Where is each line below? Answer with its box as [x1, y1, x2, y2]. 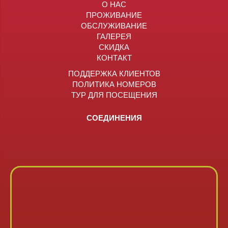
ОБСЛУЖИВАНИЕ [81, 19, 147, 31]
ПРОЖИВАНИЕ [86, 9, 142, 20]
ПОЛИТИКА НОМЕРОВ [72, 78, 156, 89]
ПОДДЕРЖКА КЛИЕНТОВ [68, 67, 160, 78]
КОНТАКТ [96, 51, 132, 63]
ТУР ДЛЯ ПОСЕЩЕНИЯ [71, 89, 157, 100]
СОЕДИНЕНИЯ [86, 111, 142, 123]
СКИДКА [99, 41, 129, 52]
